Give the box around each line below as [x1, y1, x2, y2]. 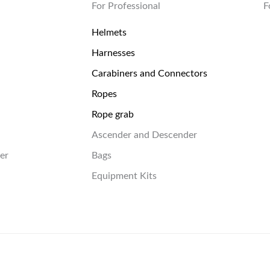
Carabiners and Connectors [92, 69, 207, 79]
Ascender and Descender [92, 130, 197, 140]
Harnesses [92, 48, 135, 58]
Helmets [92, 28, 127, 38]
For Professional [92, 1, 160, 11]
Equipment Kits [92, 171, 157, 181]
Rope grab [92, 110, 134, 120]
